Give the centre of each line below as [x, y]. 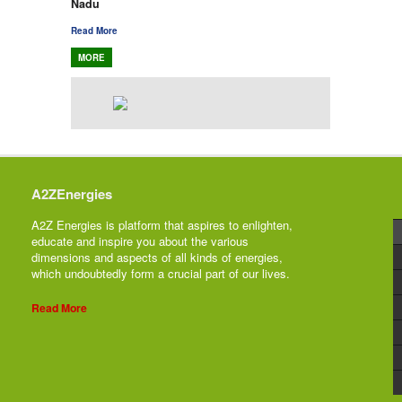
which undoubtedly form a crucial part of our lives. [161, 274]
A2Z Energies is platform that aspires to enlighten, [162, 225]
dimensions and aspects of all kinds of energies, [157, 258]
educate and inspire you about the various [140, 241]
